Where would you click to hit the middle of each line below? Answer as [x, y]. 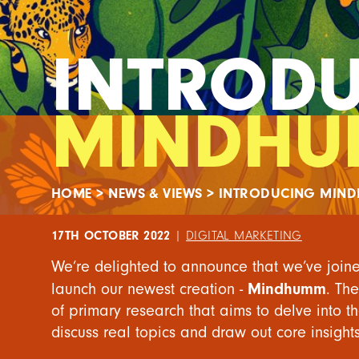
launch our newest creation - [149, 289]
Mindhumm [287, 289]
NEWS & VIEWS [155, 194]
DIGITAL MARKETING [244, 236]
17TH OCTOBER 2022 [111, 236]
